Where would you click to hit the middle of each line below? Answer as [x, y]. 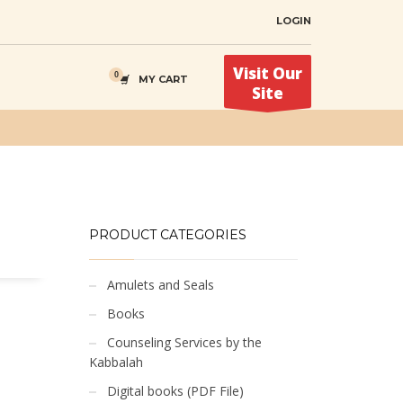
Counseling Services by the [184, 342]
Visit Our [268, 73]
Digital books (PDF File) [175, 391]
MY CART [163, 79]
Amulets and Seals [160, 285]
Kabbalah [116, 362]
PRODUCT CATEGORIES [167, 235]
